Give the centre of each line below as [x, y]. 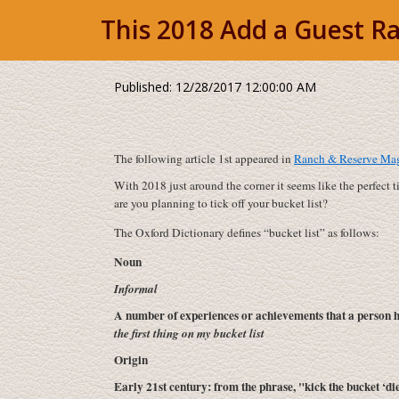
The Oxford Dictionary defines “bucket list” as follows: [247, 232]
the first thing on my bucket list [189, 333]
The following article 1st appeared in [204, 159]
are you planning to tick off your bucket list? [221, 203]
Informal [136, 289]
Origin [131, 360]
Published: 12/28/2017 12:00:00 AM [215, 87]
